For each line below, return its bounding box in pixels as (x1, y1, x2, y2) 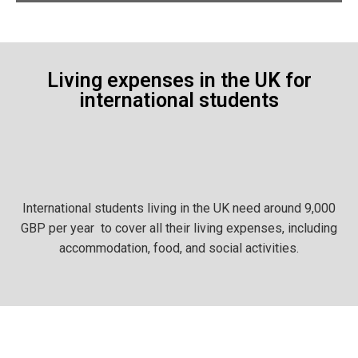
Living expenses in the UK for (46, 68, 312, 92)
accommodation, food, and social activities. (59, 240, 299, 256)
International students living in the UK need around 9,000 (22, 200, 336, 216)
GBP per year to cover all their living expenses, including (21, 220, 337, 236)
